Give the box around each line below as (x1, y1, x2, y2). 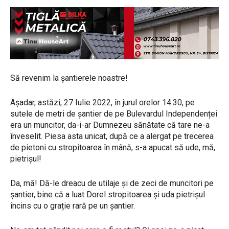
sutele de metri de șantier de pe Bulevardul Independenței (10, 108, 217, 119)
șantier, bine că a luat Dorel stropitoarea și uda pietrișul (10, 189, 205, 199)
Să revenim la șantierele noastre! (10, 73, 128, 83)
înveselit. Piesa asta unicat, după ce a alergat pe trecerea (10, 131, 214, 141)
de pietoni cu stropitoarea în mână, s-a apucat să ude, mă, (10, 142, 215, 152)
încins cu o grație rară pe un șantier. (10, 200, 135, 211)
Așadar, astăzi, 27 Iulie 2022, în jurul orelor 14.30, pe (10, 97, 195, 107)
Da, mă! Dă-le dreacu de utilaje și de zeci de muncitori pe (10, 178, 214, 188)
